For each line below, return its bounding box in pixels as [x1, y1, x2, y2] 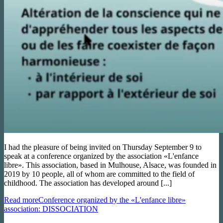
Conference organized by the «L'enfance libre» [38, 195, 186, 204]
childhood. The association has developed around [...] [4, 178, 172, 187]
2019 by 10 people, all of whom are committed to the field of [4, 169, 195, 178]
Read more [4, 195, 38, 204]
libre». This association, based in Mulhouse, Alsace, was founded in [4, 160, 217, 169]
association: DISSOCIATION [4, 204, 98, 213]
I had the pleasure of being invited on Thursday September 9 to [4, 142, 202, 151]
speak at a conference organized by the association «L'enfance [4, 151, 199, 160]
